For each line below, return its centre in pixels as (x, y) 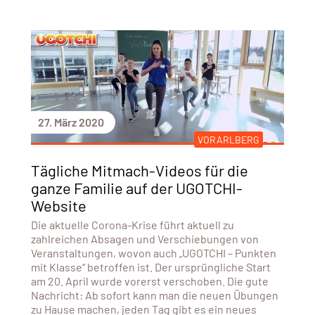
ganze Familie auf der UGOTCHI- (136, 187)
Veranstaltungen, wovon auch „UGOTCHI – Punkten (153, 252)
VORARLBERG (228, 139)
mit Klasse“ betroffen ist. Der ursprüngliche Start (150, 266)
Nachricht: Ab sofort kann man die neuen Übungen (154, 295)
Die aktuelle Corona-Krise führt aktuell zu (132, 224)
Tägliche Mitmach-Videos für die (139, 170)
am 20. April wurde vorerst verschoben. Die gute (149, 281)
